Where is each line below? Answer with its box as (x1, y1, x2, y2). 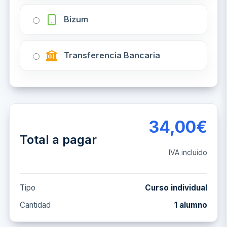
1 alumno (174, 200, 207, 210)
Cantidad (20, 200, 51, 210)
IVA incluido (169, 148, 207, 157)
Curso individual (145, 183, 207, 193)
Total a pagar (20, 132, 97, 147)
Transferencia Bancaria (64, 50, 160, 60)
